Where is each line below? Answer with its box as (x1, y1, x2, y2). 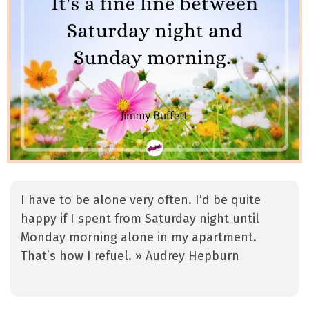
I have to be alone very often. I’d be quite (21, 192, 261, 208)
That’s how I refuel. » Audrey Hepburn (21, 248, 239, 264)
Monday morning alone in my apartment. (21, 230, 257, 246)
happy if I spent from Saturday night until (21, 211, 259, 227)
